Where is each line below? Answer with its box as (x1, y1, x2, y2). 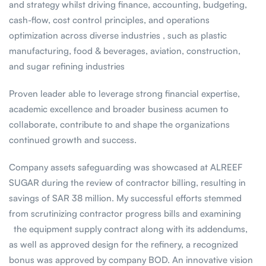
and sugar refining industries (9, 61, 125, 72)
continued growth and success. (9, 134, 137, 146)
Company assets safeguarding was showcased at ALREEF (9, 161, 242, 173)
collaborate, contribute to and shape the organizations (9, 119, 230, 131)
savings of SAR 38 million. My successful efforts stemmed (9, 192, 242, 204)
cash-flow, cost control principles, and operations (9, 14, 210, 26)
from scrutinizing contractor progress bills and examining (9, 208, 241, 220)
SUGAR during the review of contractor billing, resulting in (9, 177, 246, 189)
